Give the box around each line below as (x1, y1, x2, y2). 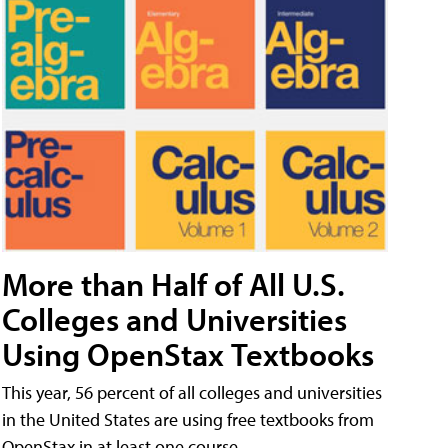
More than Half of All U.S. (2, 264, 345, 305)
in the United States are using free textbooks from (2, 408, 374, 432)
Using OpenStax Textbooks (2, 334, 374, 375)
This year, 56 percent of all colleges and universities (2, 381, 382, 405)
